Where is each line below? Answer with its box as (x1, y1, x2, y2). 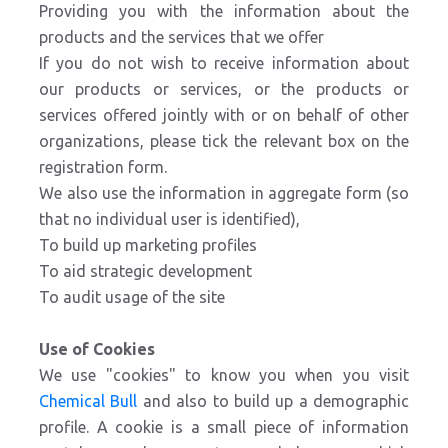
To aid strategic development (39, 262, 252, 280)
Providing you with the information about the (39, 2, 409, 20)
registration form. (39, 158, 167, 176)
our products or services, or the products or (39, 80, 409, 98)
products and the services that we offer (39, 28, 324, 46)
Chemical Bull (39, 392, 138, 410)
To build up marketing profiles (39, 236, 257, 254)
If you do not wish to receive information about (39, 54, 409, 72)
